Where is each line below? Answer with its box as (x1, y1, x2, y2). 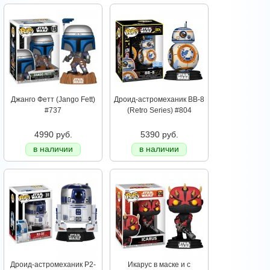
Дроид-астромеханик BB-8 (114, 95, 204, 104)
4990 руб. (34, 130, 72, 140)
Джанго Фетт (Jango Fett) (11, 95, 95, 104)
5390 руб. (140, 130, 178, 140)
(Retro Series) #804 (127, 106, 192, 115)
